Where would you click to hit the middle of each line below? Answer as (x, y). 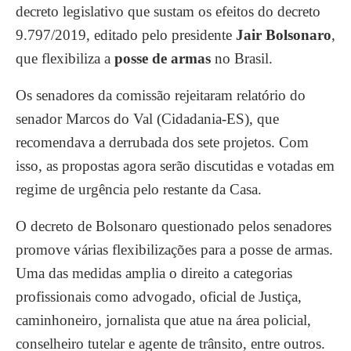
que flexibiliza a (65, 58)
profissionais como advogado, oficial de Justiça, (159, 297)
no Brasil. (242, 58)
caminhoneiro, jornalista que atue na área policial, (163, 320)
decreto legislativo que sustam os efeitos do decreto (168, 11)
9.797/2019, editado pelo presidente (126, 35)
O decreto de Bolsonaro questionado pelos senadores (174, 226)
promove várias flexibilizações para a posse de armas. (174, 250)
